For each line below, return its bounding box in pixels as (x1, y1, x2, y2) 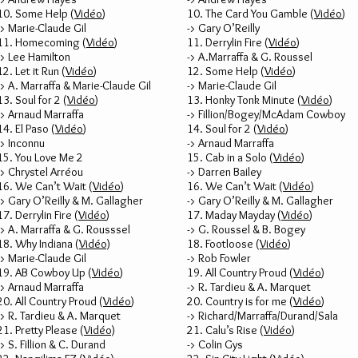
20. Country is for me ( (187, 294, 293, 308)
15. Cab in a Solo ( (187, 150, 273, 165)
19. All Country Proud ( (187, 265, 293, 280)
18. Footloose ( (187, 237, 260, 251)
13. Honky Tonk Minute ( (187, 93, 301, 107)
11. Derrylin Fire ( (187, 35, 268, 50)
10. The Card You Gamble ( (187, 6, 314, 21)
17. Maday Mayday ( (187, 208, 281, 222)
